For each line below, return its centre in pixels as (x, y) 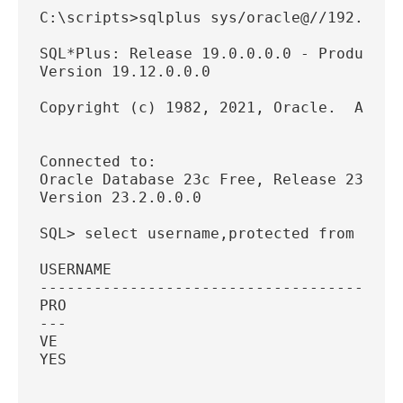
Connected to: (99, 161)
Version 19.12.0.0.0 (125, 71)
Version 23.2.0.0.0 (121, 197)
